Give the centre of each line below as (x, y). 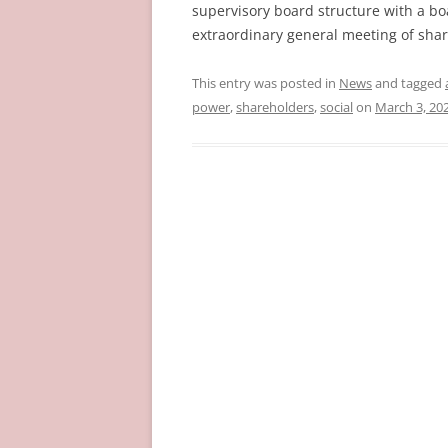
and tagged (408, 83)
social (336, 107)
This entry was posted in (265, 83)
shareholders (275, 107)
